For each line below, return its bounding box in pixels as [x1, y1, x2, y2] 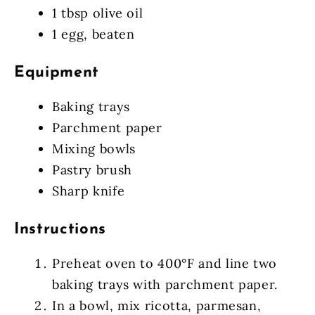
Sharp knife [52, 182, 125, 199]
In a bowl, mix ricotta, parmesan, [52, 297, 262, 314]
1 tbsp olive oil [52, 4, 143, 21]
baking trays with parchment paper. [52, 276, 278, 292]
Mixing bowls [52, 140, 136, 157]
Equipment [14, 64, 99, 81]
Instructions [14, 221, 106, 238]
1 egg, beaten [52, 25, 135, 42]
